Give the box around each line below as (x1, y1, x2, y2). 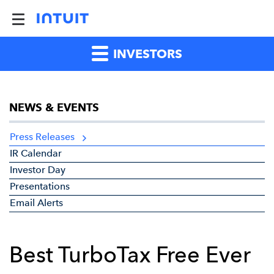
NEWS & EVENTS (9, 101, 99, 114)
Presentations (10, 180, 70, 192)
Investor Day (10, 164, 65, 176)
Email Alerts (10, 197, 63, 209)
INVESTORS (110, 46, 182, 61)
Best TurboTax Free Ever (9, 242, 251, 268)
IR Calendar (10, 147, 62, 159)
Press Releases (10, 131, 75, 143)
